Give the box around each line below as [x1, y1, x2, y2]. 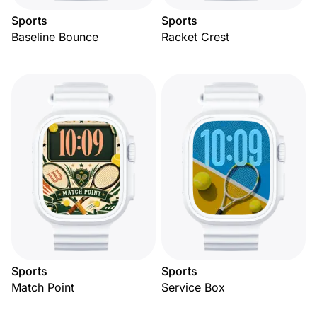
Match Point [11, 280, 74, 294]
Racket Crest [161, 30, 229, 44]
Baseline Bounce [11, 30, 98, 44]
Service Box [161, 280, 225, 294]
